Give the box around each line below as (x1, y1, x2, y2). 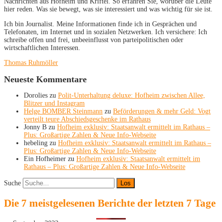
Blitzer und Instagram (24, 100, 85, 108)
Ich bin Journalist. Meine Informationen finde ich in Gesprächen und (4, 20, 197, 28)
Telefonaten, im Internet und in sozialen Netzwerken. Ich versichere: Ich (4, 28, 207, 36)
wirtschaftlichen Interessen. (4, 44, 80, 52)
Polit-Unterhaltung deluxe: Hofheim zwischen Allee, (58, 92, 205, 100)
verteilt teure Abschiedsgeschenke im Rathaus (24, 115, 151, 123)
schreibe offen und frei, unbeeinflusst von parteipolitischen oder (4, 36, 183, 44)
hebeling (24, 139, 48, 147)
